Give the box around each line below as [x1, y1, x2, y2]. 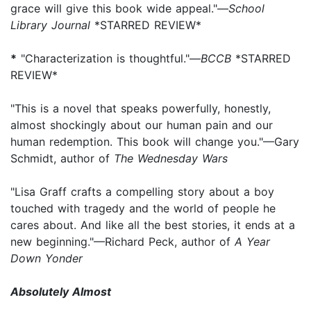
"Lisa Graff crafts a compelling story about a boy [10, 184, 274, 199]
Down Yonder [10, 251, 83, 265]
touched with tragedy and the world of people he [10, 201, 276, 215]
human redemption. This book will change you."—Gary [10, 134, 299, 149]
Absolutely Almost [10, 284, 111, 299]
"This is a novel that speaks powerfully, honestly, [10, 101, 271, 115]
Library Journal [10, 17, 90, 32]
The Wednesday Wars [114, 151, 228, 165]
